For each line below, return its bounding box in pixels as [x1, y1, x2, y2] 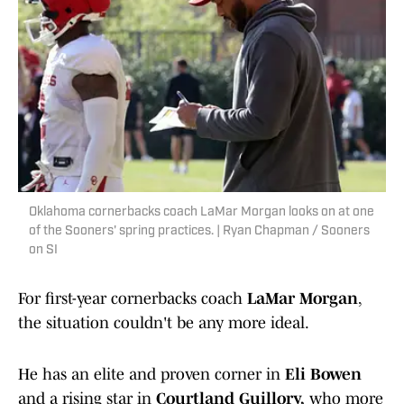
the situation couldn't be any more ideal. [18, 314, 309, 333]
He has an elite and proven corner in [18, 365, 285, 384]
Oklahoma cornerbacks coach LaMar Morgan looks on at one [29, 206, 374, 220]
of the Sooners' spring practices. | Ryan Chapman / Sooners [29, 225, 370, 239]
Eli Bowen [285, 365, 362, 384]
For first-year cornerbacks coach [18, 289, 247, 308]
